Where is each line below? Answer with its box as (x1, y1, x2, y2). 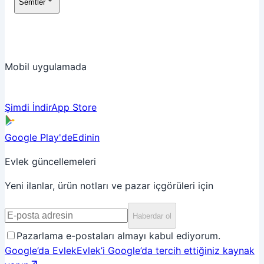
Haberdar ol (133, 211, 171, 220)
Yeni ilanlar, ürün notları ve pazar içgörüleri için (5, 180, 213, 192)
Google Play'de (5, 131, 72, 143)
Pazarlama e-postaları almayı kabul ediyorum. (16, 230, 220, 242)
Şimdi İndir (5, 101, 51, 113)
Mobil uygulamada (5, 61, 87, 72)
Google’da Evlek (5, 245, 77, 256)
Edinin (72, 131, 100, 143)
